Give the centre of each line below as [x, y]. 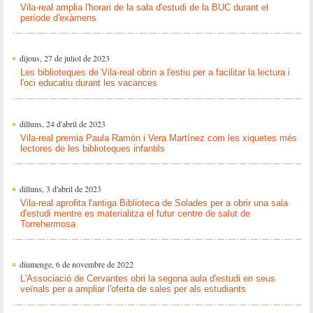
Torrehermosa [48, 224]
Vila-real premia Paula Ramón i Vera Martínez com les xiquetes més [158, 138]
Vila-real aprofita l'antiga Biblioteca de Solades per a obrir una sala [154, 203]
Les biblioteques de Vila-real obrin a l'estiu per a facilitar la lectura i [155, 73]
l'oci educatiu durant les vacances [88, 83]
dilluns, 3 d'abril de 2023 [60, 189]
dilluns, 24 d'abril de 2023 [62, 123]
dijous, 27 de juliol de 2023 [64, 58]
